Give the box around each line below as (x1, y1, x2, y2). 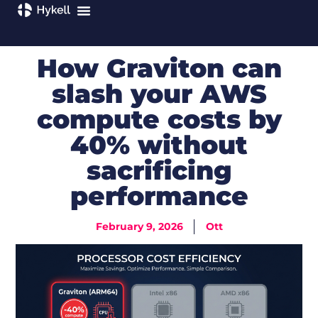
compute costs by (36, 104, 282, 136)
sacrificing (86, 155, 232, 187)
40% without (70, 129, 248, 161)
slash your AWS (51, 78, 267, 110)
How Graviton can (36, 53, 282, 84)
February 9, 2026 (95, 220, 183, 234)
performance (70, 180, 248, 212)
